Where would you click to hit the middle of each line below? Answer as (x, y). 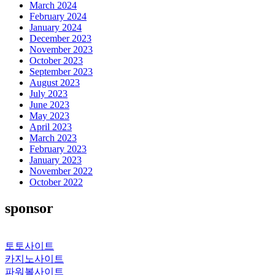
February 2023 (58, 149)
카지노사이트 (34, 258)
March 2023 (53, 137)
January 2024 (56, 27)
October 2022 (56, 182)
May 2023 (49, 115)
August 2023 (55, 82)
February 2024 (58, 16)
